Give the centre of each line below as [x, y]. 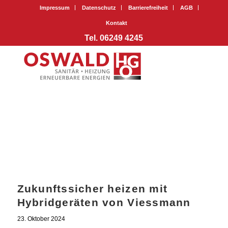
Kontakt [116, 23]
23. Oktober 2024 [41, 219]
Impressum [54, 8]
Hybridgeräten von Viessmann [104, 202]
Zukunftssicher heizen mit [92, 188]
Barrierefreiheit [148, 8]
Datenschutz [99, 8]
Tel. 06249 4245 [114, 38]
